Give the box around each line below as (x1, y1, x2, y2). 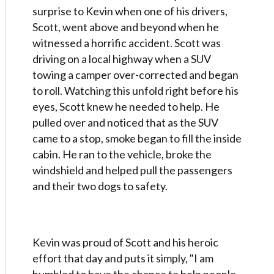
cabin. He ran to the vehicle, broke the (32, 147, 212, 161)
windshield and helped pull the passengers (32, 163, 232, 177)
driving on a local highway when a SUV (32, 52, 211, 65)
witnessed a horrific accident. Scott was (32, 36, 221, 50)
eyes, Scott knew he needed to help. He (32, 100, 220, 113)
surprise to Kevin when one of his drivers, (32, 4, 228, 18)
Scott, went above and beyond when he (32, 20, 219, 34)
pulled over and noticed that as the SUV (32, 116, 218, 129)
